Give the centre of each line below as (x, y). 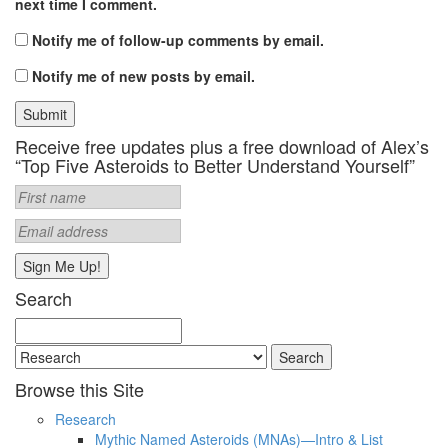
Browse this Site (79, 389)
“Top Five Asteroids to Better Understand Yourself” (215, 165)
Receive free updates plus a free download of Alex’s (222, 146)
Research (85, 419)
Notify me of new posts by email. (143, 76)
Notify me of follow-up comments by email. (178, 40)
